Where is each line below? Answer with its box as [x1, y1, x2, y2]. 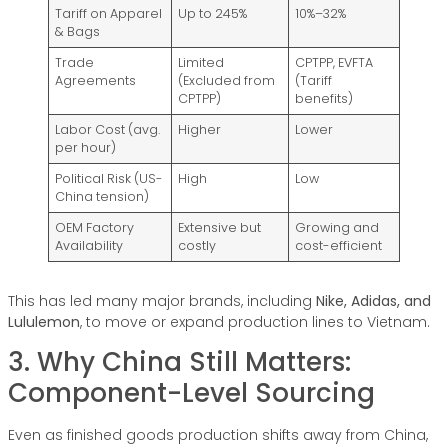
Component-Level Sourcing [8, 375, 375, 412]
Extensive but [178, 219, 262, 237]
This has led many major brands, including [8, 291, 316, 312]
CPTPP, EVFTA [295, 54, 374, 72]
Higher [178, 121, 222, 139]
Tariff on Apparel [55, 5, 163, 23]
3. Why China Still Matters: [8, 344, 351, 381]
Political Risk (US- [55, 170, 164, 188]
